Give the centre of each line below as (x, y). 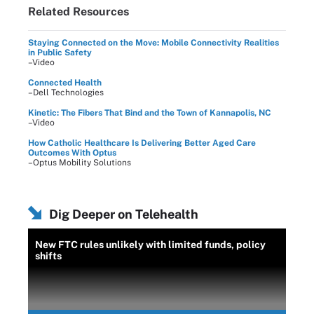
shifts (48, 255)
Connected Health (65, 82)
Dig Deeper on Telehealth (124, 214)
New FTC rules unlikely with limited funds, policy (150, 244)
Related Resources (78, 11)
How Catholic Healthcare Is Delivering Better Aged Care (142, 143)
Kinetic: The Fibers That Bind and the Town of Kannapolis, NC (150, 112)
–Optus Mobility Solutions (80, 162)
